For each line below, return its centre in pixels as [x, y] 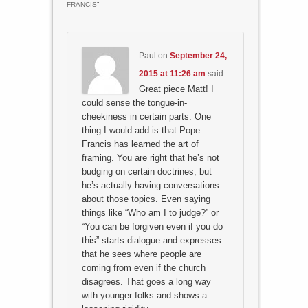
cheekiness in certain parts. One [146, 116]
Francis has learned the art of [140, 144]
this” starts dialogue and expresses [151, 240]
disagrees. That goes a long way [146, 281]
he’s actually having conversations [150, 185]
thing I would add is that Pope [141, 130]
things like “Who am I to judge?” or [150, 212]
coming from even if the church [143, 267]
